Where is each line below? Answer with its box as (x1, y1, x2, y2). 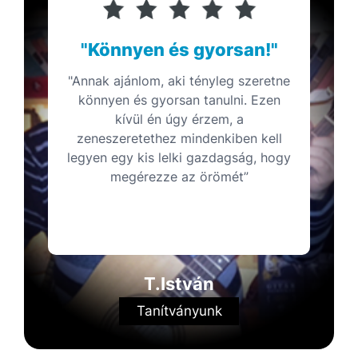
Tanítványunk (136, 302, 222, 319)
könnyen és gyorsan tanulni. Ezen (78, 91, 280, 108)
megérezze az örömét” (109, 168, 249, 185)
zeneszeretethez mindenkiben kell (76, 129, 282, 146)
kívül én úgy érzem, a (114, 110, 244, 127)
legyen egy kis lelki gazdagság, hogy (67, 149, 291, 165)
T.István (144, 272, 214, 294)
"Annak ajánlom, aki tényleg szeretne (68, 72, 290, 89)
